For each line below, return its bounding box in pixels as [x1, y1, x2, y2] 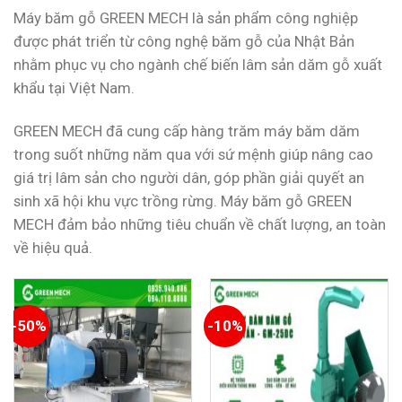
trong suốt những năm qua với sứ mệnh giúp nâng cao [13, 144, 373, 163]
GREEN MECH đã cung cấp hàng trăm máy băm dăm [13, 121, 360, 140]
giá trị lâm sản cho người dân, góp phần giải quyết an [13, 168, 364, 187]
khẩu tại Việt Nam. [13, 78, 135, 97]
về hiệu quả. [13, 238, 92, 257]
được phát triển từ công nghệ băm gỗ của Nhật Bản [13, 31, 354, 50]
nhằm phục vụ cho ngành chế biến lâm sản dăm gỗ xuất [13, 55, 382, 74]
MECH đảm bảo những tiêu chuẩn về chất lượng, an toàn [13, 214, 386, 233]
